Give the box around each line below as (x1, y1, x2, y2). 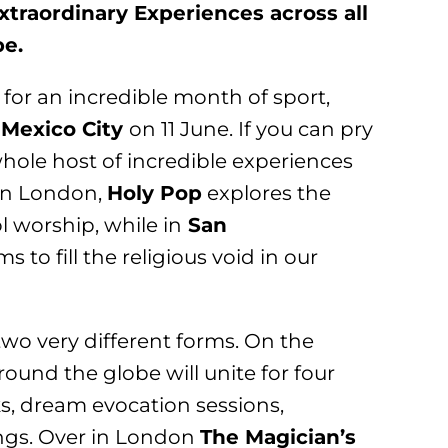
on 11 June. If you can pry (129, 116, 374, 141)
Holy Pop (107, 180, 203, 205)
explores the (202, 180, 332, 205)
